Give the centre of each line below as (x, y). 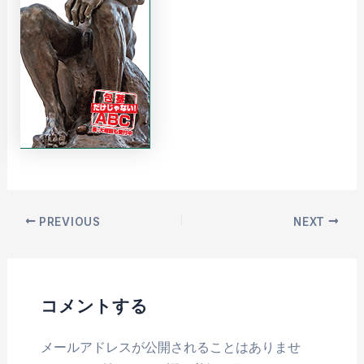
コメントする (94, 305)
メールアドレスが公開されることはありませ (170, 347)
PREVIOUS (68, 221)
